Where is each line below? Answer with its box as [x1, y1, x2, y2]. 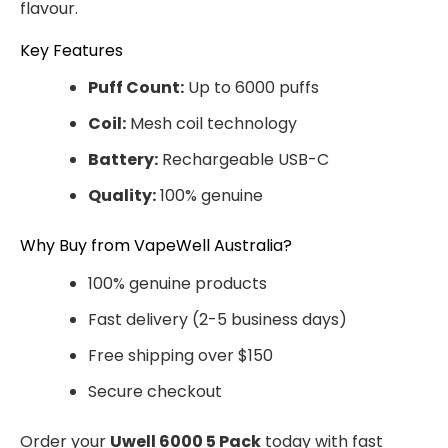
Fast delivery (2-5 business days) [88, 307, 347, 331]
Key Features [20, 39, 123, 63]
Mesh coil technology [126, 112, 297, 136]
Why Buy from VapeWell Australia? [20, 234, 292, 258]
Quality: [88, 184, 156, 208]
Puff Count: [88, 76, 184, 100]
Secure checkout [88, 379, 222, 403]
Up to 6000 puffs [184, 76, 319, 100]
